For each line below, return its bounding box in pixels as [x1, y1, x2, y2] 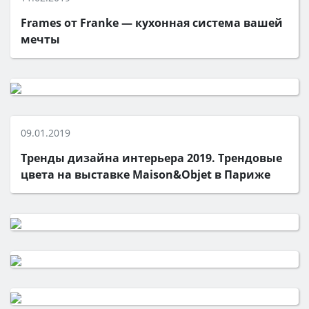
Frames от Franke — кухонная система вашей [21, 15, 283, 30]
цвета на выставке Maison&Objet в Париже [21, 167, 270, 182]
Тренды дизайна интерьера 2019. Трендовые [21, 150, 282, 166]
